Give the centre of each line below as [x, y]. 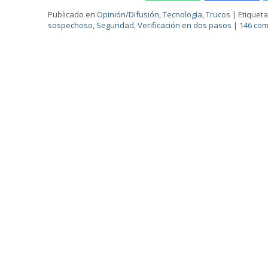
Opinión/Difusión [128, 14]
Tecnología [183, 14]
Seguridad [115, 25]
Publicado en [72, 14]
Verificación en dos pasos [185, 25]
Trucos [218, 14]
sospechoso [71, 25]
